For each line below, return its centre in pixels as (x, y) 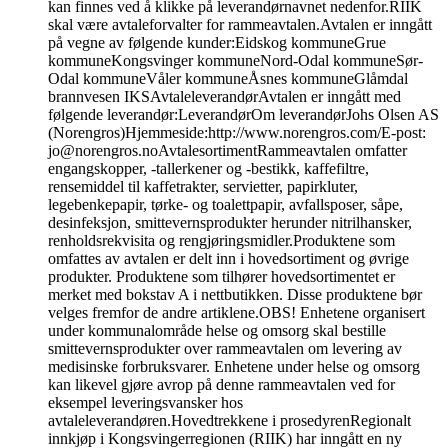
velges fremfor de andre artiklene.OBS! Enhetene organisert (236, 313)
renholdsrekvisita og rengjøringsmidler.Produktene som (221, 241)
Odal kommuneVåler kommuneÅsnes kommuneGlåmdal (228, 79)
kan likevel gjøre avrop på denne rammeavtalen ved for (221, 385)
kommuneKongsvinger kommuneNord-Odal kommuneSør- (235, 61)
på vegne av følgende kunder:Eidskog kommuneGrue (217, 43)
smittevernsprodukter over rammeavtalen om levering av (225, 349)
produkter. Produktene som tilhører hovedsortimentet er (221, 277)
